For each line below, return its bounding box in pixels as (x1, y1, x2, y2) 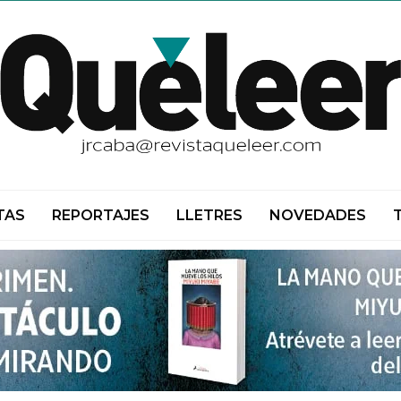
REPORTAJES (51, 206, 149, 224)
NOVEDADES (269, 206, 366, 224)
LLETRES (175, 206, 243, 224)
